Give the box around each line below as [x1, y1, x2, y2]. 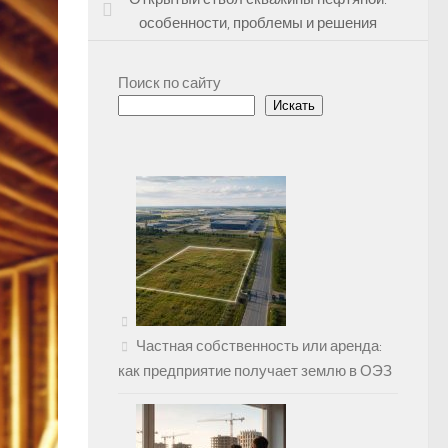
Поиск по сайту [118, 74, 221, 93]
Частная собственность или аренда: [136, 337, 382, 356]
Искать [273, 98, 315, 114]
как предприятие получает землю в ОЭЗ [118, 362, 392, 381]
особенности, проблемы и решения [139, 14, 377, 33]
